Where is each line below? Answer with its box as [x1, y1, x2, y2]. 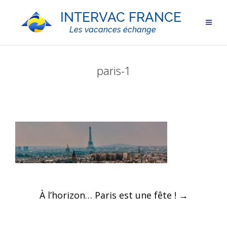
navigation [22, 197, 87, 216]
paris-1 [96, 63, 131, 78]
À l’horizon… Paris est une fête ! [39, 189, 179, 201]
